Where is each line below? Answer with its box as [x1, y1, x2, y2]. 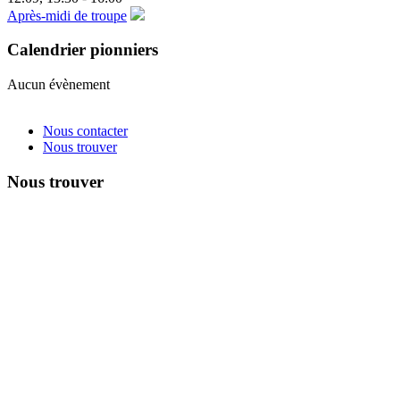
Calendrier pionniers [7, 40, 158, 60]
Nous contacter [43, 123, 128, 139]
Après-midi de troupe [7, 7, 127, 23]
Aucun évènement [7, 77, 110, 93]
